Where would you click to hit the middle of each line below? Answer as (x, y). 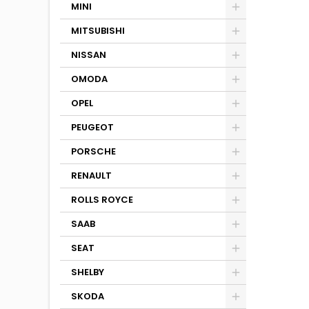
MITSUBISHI (98, 31)
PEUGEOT (92, 127)
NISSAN (89, 55)
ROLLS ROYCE (102, 200)
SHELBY (88, 272)
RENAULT (91, 176)
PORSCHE (93, 151)
